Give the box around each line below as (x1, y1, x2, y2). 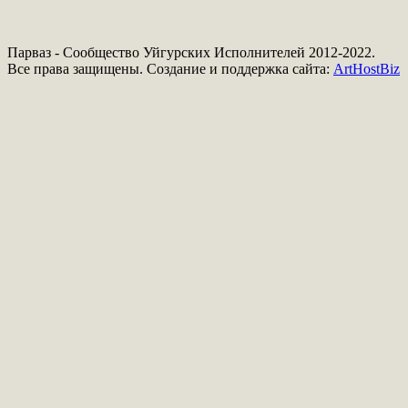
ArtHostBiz (333, 61, 400, 76)
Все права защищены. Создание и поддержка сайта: (7, 61, 333, 76)
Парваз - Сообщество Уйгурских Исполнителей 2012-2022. (7, 45, 375, 60)
